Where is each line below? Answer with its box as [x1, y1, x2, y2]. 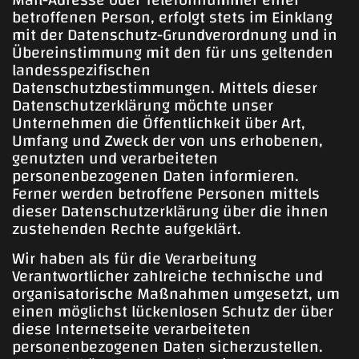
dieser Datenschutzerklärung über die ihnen [12, 196, 329, 227]
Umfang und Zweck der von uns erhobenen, [12, 126, 323, 156]
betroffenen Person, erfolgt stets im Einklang [12, 2, 333, 33]
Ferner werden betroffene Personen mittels [12, 179, 320, 209]
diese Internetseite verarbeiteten [12, 314, 251, 345]
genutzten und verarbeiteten [12, 143, 218, 174]
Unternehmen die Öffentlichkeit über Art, [12, 108, 305, 139]
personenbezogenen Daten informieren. [12, 161, 299, 192]
